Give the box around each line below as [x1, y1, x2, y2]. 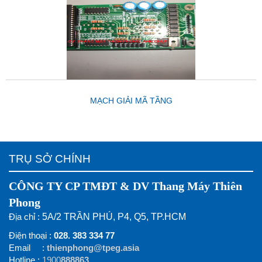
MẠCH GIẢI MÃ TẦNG [89, 96, 173, 106]
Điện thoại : [9, 230, 54, 241]
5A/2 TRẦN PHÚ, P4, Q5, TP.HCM [42, 212, 186, 222]
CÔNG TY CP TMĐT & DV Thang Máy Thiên [9, 180, 242, 193]
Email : [9, 243, 47, 253]
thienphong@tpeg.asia [47, 243, 139, 253]
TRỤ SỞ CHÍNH [9, 153, 91, 166]
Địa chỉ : [9, 212, 42, 222]
